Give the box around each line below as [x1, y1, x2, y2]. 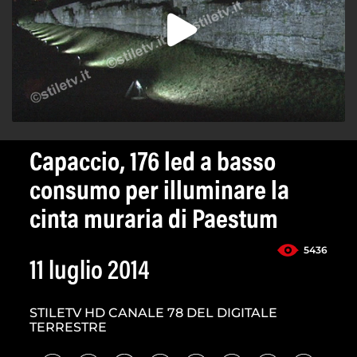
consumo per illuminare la [29, 178, 289, 206]
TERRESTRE [29, 319, 107, 335]
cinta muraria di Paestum [29, 207, 278, 235]
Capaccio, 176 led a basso [29, 150, 276, 178]
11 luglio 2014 [29, 258, 150, 286]
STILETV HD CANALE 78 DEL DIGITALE [29, 304, 277, 320]
